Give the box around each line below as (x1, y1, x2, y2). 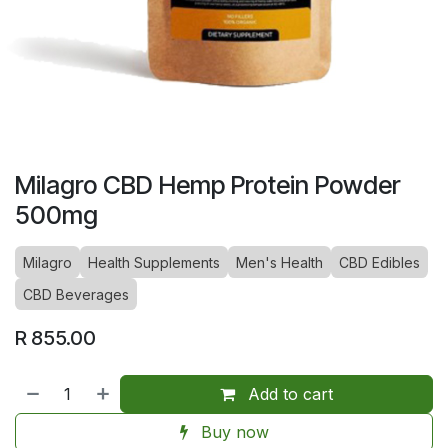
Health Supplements (88, 253, 220, 271)
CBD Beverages (23, 285, 129, 303)
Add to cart (243, 383, 334, 404)
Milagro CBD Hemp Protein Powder (15, 169, 400, 200)
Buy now (195, 421, 269, 442)
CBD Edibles (339, 253, 420, 271)
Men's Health (236, 253, 323, 271)
